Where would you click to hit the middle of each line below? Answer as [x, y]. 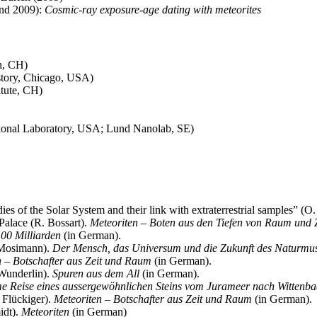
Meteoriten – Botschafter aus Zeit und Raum [153, 299]
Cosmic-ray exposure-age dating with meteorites [153, 9]
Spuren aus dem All [96, 273]
